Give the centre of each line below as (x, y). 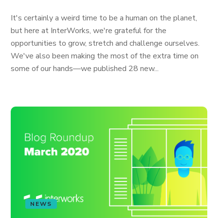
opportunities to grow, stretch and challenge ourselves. (105, 43)
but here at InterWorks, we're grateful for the (89, 31)
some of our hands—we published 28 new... (85, 69)
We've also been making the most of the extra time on (105, 56)
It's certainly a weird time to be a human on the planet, (104, 18)
